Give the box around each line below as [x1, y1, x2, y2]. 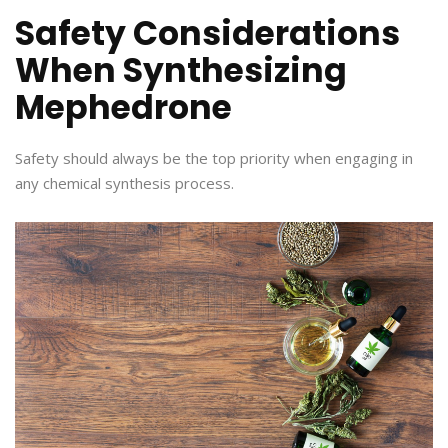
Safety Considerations [15, 10, 400, 58]
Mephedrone [15, 84, 232, 132]
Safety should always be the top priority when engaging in [15, 148, 413, 169]
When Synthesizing [15, 47, 347, 95]
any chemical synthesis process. [15, 173, 234, 194]
